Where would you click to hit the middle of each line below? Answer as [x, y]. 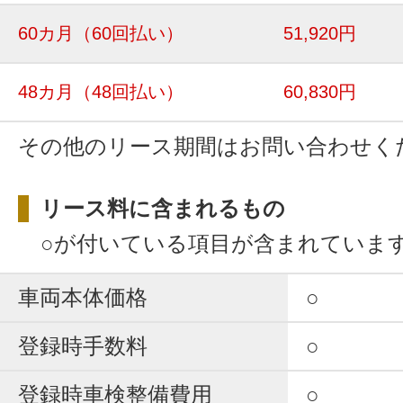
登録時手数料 [83, 345]
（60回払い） [129, 33]
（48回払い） [129, 91]
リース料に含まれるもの [163, 208]
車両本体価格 [83, 297]
